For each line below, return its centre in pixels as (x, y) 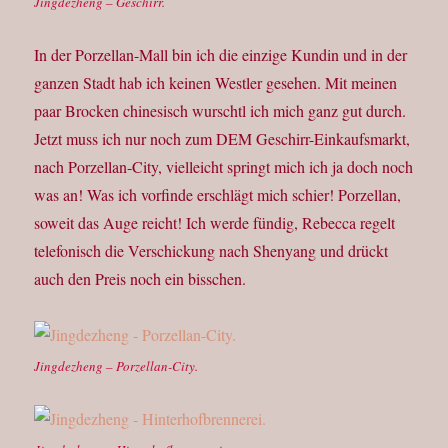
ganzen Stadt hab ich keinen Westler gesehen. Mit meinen (216, 83)
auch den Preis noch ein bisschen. (140, 279)
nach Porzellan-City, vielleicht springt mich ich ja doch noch (224, 167)
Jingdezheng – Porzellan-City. (116, 366)
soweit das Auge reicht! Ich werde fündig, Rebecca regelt (215, 223)
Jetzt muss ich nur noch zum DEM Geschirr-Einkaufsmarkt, (222, 139)
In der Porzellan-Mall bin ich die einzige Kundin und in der (221, 55)
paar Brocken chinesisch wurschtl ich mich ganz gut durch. (220, 111)
